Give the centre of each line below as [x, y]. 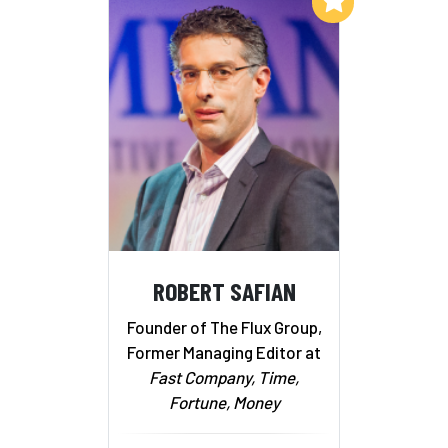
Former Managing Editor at [224, 351]
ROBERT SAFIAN [224, 291]
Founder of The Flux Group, [224, 326]
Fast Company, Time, [224, 376]
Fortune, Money [224, 401]
